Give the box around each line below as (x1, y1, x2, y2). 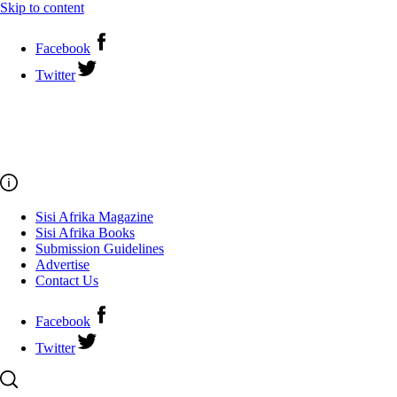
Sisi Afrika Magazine (35, 209, 153, 224)
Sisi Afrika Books (35, 225, 135, 240)
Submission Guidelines (35, 241, 164, 256)
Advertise (35, 257, 90, 272)
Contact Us (35, 273, 98, 288)
